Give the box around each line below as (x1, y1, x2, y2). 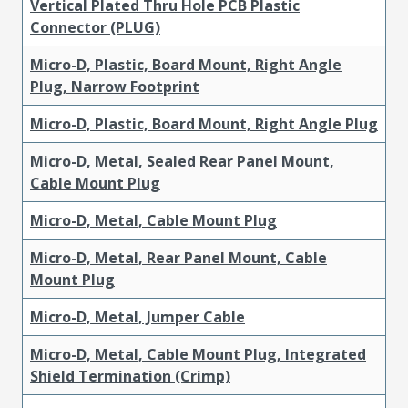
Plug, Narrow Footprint (30, 76, 199, 97)
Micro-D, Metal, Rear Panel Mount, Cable (30, 247, 327, 268)
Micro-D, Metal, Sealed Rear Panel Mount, (30, 150, 334, 171)
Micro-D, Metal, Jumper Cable (30, 306, 245, 327)
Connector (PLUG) (30, 16, 160, 37)
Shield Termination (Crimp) (30, 365, 230, 386)
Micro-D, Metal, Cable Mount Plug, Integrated (30, 343, 366, 364)
